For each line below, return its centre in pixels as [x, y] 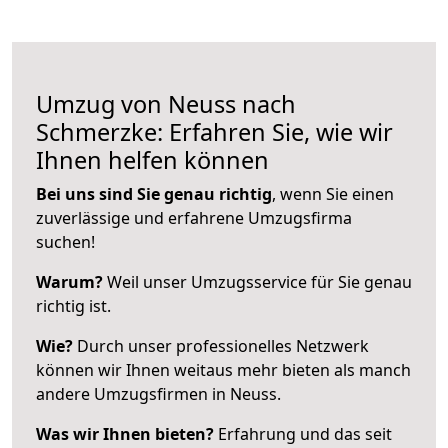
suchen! [65, 241]
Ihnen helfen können [152, 159]
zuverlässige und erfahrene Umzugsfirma [194, 217]
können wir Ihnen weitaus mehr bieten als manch [223, 369]
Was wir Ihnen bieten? [125, 433]
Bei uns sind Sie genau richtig [154, 193]
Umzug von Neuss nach [166, 103]
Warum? [69, 281]
